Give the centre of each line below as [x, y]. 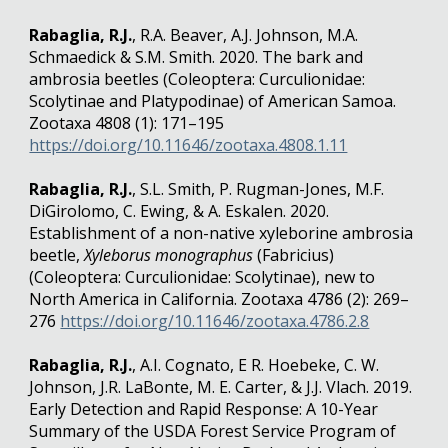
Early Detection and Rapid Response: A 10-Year [204, 409]
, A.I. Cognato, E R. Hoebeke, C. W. [256, 365]
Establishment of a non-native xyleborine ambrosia [221, 233]
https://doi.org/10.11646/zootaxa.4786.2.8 [215, 321]
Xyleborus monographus [169, 255]
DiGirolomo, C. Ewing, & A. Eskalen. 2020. [179, 211]
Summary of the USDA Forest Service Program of [213, 431]
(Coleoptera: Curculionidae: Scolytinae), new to [202, 277]
